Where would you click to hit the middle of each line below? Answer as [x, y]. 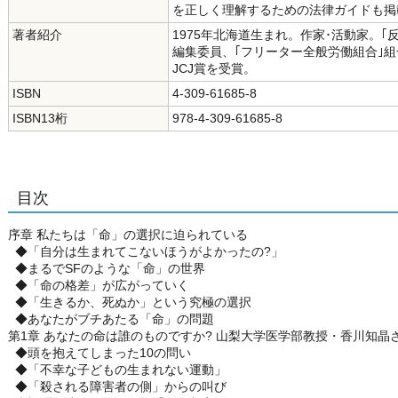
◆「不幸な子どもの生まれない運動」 [117, 370]
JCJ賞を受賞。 [214, 68]
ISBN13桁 [40, 118]
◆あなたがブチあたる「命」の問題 [111, 319]
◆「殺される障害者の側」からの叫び [117, 386]
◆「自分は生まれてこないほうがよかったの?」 [146, 251]
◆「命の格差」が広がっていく [99, 285]
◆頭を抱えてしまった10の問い [99, 353]
